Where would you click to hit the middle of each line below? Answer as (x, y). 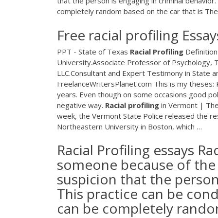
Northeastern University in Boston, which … (129, 126)
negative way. (81, 105)
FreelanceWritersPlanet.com (104, 83)
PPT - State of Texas (93, 51)
